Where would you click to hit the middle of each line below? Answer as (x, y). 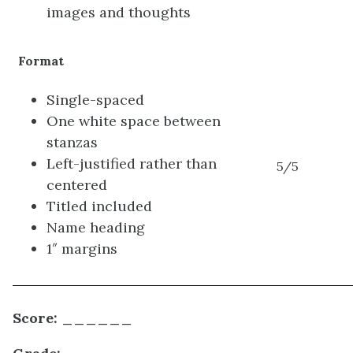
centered (77, 185)
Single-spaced (96, 100)
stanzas (72, 143)
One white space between (134, 121)
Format (41, 61)
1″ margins (82, 249)
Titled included (100, 206)
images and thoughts (119, 13)
